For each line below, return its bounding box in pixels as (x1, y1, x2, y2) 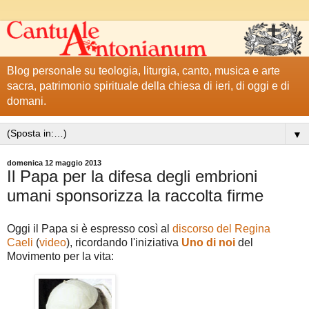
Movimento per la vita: (7, 250, 114, 263)
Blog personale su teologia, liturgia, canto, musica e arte (7, 65, 280, 77)
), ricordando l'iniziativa (66, 237, 181, 249)
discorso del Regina (170, 223, 270, 235)
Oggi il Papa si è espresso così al (7, 223, 170, 235)
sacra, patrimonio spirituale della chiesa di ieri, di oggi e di (7, 80, 290, 92)
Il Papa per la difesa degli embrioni (7, 167, 257, 186)
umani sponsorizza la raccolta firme (7, 186, 263, 206)
